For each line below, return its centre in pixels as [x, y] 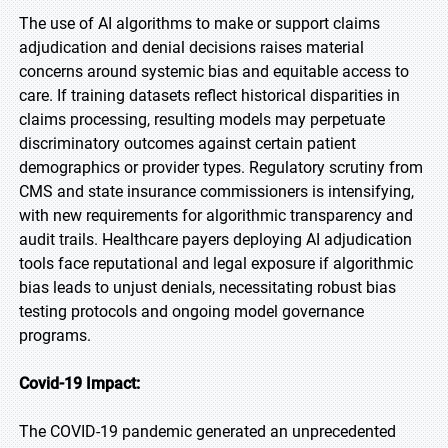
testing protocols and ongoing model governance [191, 311]
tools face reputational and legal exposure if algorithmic [216, 263]
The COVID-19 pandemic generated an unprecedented [207, 431]
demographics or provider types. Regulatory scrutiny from [221, 167]
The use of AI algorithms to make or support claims [199, 23]
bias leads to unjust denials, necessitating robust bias [207, 287]
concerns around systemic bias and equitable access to [214, 71]
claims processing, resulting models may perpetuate [202, 119]
